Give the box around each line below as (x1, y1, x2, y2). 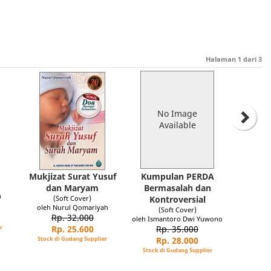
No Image (157, 108, 198, 119)
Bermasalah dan (143, 182, 211, 194)
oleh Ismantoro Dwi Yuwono (132, 214, 223, 223)
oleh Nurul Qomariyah (36, 203, 108, 212)
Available (158, 119, 196, 131)
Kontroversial (149, 194, 206, 205)
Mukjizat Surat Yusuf (28, 171, 116, 182)
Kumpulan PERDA (140, 171, 214, 182)
